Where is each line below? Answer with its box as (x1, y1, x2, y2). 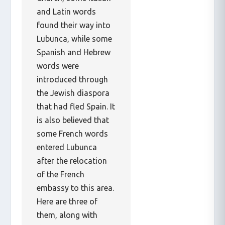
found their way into (36, 20, 110, 30)
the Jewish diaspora (36, 88, 109, 97)
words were (36, 61, 79, 70)
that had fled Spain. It (36, 101, 115, 111)
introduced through (36, 74, 108, 84)
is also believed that (36, 115, 109, 125)
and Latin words (36, 7, 96, 16)
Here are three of (36, 196, 97, 206)
